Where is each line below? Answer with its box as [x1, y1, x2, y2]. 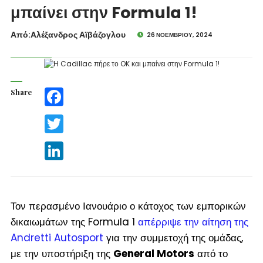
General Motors [113, 246, 194, 261]
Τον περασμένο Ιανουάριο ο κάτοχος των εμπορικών [10, 198, 246, 213]
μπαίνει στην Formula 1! [10, 2, 197, 23]
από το [194, 246, 228, 261]
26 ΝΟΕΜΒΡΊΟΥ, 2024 [146, 31, 213, 39]
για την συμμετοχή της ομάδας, [103, 230, 243, 245]
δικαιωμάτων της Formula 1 [10, 214, 138, 229]
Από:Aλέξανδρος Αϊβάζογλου [10, 29, 126, 41]
